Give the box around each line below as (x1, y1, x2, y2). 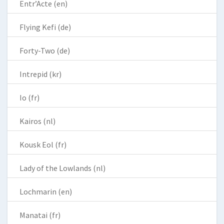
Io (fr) (19, 92, 39, 103)
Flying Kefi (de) (19, 22, 71, 32)
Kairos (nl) (19, 116, 55, 126)
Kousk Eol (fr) (19, 139, 66, 150)
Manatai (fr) (19, 210, 60, 220)
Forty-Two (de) (19, 45, 70, 56)
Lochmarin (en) (19, 186, 72, 197)
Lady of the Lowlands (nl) (19, 163, 105, 173)
